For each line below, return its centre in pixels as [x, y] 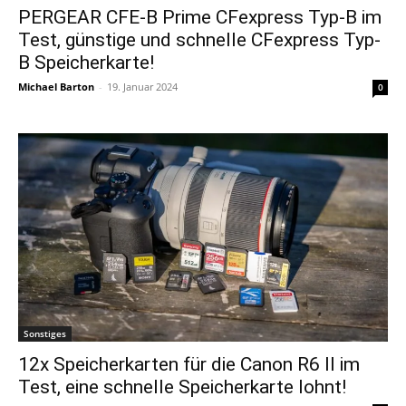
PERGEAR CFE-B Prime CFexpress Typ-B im [200, 17]
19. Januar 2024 [142, 87]
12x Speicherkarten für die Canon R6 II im [189, 364]
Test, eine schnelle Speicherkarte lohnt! [182, 387]
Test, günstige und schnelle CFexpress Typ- [199, 40]
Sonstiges [45, 333]
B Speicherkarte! [86, 63]
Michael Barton [56, 87]
